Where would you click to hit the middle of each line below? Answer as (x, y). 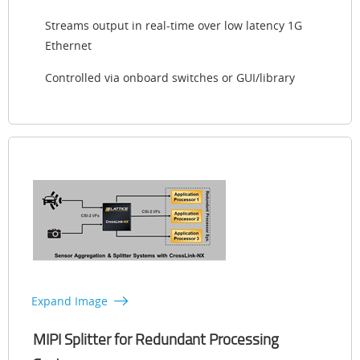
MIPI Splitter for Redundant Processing (156, 339)
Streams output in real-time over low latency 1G (174, 25)
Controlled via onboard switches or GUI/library (170, 77)
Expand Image (70, 301)
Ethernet (68, 45)
